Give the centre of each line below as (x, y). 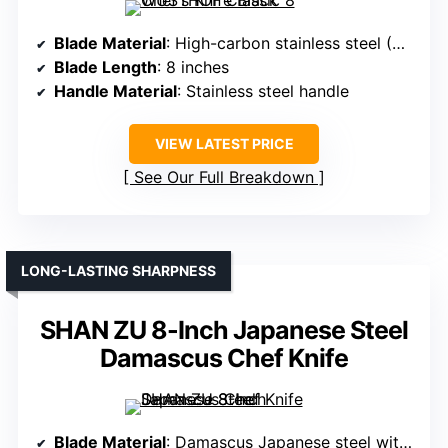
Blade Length (105, 67)
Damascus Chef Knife (224, 358)
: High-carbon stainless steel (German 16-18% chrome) (279, 43)
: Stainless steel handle (263, 91)
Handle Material (115, 91)
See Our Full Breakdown (224, 177)
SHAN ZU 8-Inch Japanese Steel (224, 330)
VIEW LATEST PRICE (224, 144)
